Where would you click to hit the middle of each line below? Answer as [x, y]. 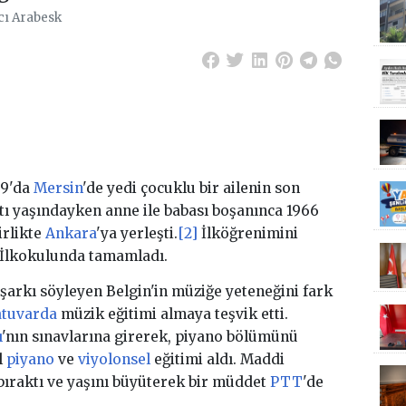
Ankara [70, 234]
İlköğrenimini [247, 234]
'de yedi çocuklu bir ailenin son [191, 188]
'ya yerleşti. [136, 234]
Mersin [58, 188]
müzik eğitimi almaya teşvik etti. [172, 314]
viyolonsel [114, 359]
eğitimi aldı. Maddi [217, 359]
